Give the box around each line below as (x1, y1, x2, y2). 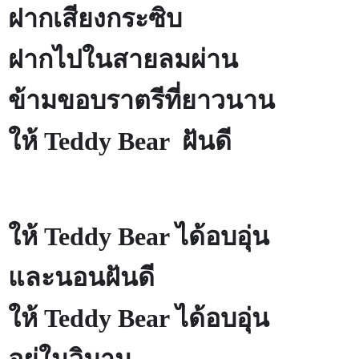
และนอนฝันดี (8, 263, 155, 292)
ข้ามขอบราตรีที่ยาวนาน (8, 85, 275, 115)
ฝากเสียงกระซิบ (8, 3, 182, 33)
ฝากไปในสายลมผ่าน (8, 44, 238, 74)
